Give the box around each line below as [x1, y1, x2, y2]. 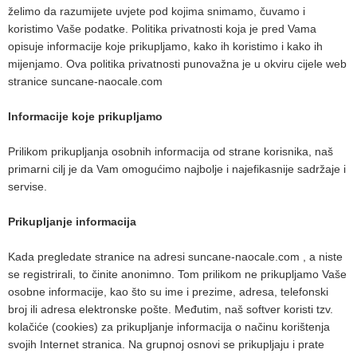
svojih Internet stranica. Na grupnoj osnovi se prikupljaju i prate [8, 338, 324, 351]
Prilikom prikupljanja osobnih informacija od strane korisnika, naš [8, 145, 333, 158]
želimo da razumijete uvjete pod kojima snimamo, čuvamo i [8, 5, 305, 18]
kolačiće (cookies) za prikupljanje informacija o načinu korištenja [8, 320, 330, 333]
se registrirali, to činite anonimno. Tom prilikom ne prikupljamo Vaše [8, 268, 347, 280]
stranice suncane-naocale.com [8, 75, 163, 88]
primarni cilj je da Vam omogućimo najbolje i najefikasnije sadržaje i [8, 163, 346, 175]
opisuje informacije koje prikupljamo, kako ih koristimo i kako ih [8, 40, 323, 53]
